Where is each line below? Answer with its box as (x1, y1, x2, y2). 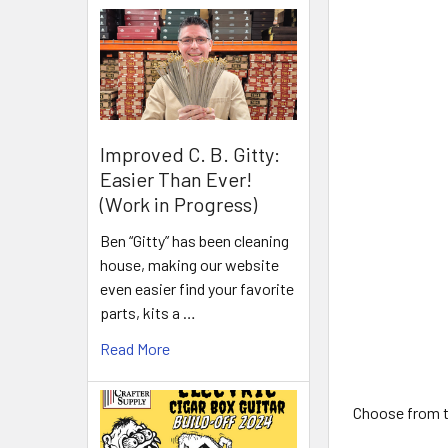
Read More (100, 338, 170, 358)
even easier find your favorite (100, 278, 294, 298)
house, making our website (100, 254, 279, 274)
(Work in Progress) (100, 191, 257, 216)
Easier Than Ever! (100, 166, 252, 191)
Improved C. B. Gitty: (100, 141, 280, 166)
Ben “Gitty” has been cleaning (100, 230, 289, 250)
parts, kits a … (100, 302, 196, 322)
